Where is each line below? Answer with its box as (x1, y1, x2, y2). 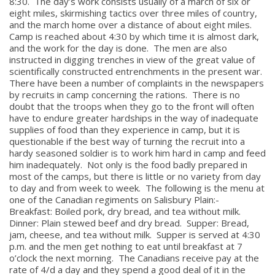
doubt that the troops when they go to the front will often (9, 100, 254, 112)
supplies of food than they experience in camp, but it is (9, 123, 240, 136)
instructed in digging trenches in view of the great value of (9, 53, 255, 66)
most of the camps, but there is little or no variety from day (9, 170, 261, 182)
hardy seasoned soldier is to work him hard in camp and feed (9, 147, 266, 159)
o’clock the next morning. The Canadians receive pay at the (9, 252, 259, 264)
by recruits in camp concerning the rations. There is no (9, 88, 240, 101)
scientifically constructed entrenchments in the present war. (9, 65, 265, 77)
